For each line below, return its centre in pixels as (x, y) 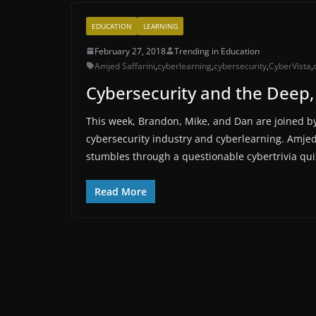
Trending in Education (217, 51)
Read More (121, 191)
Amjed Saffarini (125, 66)
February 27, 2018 (130, 51)
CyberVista (290, 66)
